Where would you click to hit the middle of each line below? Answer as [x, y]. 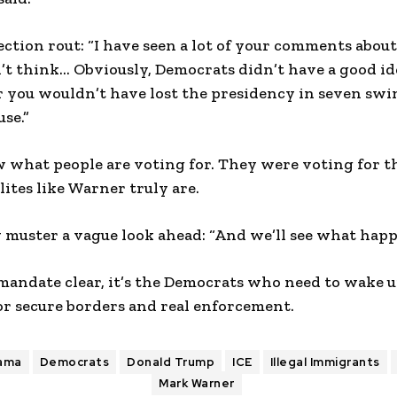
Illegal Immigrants [325, 362]
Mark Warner [197, 383]
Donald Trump [171, 362]
